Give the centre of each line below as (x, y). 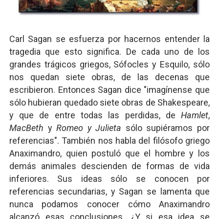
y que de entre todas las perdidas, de (95, 115)
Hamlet (195, 115)
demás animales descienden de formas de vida (109, 166)
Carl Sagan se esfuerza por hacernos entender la (109, 39)
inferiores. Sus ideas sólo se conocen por (109, 179)
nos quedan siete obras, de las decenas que (109, 77)
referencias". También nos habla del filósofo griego (109, 141)
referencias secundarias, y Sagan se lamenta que (109, 191)
